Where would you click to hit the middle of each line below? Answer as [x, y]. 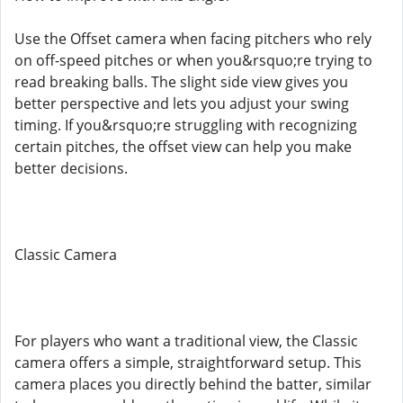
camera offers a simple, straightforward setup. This [188, 363]
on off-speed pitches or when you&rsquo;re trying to [193, 60]
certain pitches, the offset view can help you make [183, 147]
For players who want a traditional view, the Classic [186, 341]
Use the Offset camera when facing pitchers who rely [193, 39]
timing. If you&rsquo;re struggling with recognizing [186, 125]
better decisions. [71, 168]
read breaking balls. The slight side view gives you [181, 82]
